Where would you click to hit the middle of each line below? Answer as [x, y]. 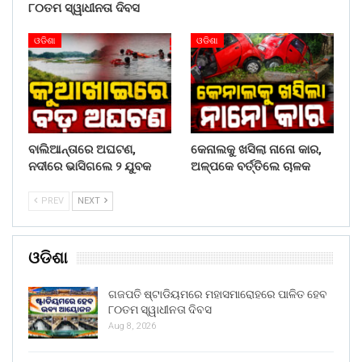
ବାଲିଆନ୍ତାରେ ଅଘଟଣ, [82, 149]
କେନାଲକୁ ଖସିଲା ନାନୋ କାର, [256, 149]
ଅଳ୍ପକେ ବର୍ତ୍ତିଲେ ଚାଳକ [250, 166]
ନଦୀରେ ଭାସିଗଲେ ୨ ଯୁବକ [90, 166]
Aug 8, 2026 [132, 326]
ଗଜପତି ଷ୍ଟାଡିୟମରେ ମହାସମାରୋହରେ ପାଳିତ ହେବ [218, 294]
